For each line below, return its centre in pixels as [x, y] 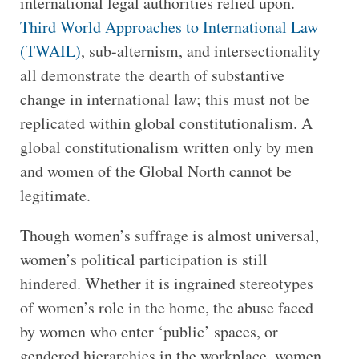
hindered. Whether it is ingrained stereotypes [166, 283]
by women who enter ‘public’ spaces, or [149, 331]
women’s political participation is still [143, 259]
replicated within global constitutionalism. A [166, 123]
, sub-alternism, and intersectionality [200, 50]
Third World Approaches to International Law [169, 26]
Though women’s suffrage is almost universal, [169, 235]
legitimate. [55, 195]
